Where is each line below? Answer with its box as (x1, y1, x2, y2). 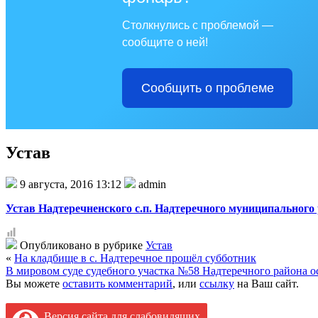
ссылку (199, 277, 234, 290)
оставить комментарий (62, 277, 172, 290)
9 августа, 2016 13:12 (17, 177, 124, 190)
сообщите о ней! (122, 36, 208, 48)
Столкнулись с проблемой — (122, 19, 273, 31)
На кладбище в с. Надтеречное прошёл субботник (14, 251, 256, 264)
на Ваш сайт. (234, 277, 299, 290)
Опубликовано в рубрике (17, 238, 146, 251)
